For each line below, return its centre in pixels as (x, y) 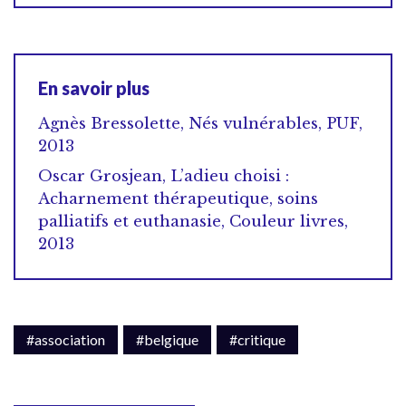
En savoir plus (94, 87)
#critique (257, 339)
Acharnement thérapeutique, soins (178, 198)
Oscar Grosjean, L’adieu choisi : (164, 176)
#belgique (167, 339)
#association (66, 339)
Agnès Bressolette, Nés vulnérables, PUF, (200, 123)
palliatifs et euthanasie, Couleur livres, (193, 221)
